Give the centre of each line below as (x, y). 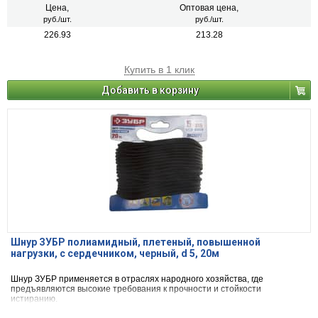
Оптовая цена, (209, 8)
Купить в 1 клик (159, 70)
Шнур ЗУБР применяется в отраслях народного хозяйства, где (137, 279)
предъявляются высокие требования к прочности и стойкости (136, 289)
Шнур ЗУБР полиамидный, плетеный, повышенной (136, 242)
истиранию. (34, 299)
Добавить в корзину (150, 91)
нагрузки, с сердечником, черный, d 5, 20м (115, 254)
